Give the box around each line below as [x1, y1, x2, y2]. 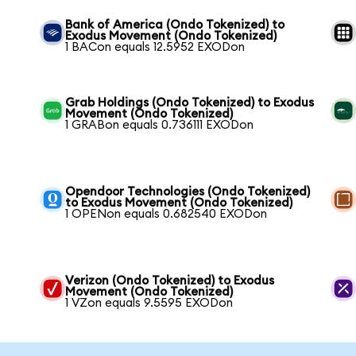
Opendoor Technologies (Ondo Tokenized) [65, 185, 311, 198]
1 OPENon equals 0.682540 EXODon [65, 207, 268, 220]
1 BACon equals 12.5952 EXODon [65, 41, 246, 53]
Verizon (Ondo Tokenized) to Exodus [65, 274, 275, 287]
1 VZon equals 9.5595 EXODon [65, 296, 234, 309]
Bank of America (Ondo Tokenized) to [65, 18, 285, 31]
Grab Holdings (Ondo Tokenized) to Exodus [65, 96, 315, 109]
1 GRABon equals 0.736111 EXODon [65, 118, 254, 131]
